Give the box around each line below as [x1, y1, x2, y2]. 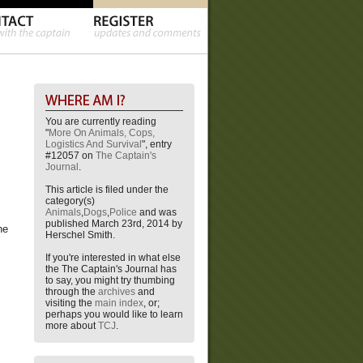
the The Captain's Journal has [45, 263, 177, 275]
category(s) [45, 195, 95, 207]
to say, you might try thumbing [45, 275, 175, 286]
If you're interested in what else [45, 252, 181, 263]
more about [45, 320, 98, 331]
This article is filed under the [45, 184, 169, 195]
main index [95, 297, 143, 309]
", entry [142, 139, 172, 150]
